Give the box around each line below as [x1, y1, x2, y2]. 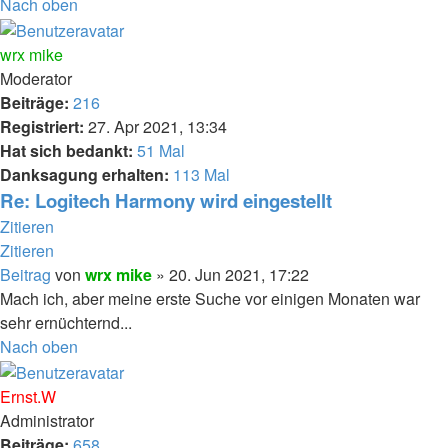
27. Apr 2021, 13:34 [84, 115, 227, 139]
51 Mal [137, 139, 185, 163]
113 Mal [173, 163, 230, 187]
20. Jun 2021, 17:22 [169, 263, 309, 287]
